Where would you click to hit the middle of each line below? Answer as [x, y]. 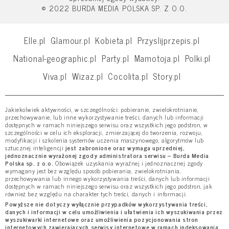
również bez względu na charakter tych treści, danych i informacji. [96, 193]
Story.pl [167, 76]
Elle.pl [35, 40]
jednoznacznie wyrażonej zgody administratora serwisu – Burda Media [107, 155]
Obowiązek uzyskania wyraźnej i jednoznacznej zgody [128, 163]
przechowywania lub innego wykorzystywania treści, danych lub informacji [108, 178]
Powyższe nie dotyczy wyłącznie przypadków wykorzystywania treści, [107, 204]
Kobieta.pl [114, 40]
